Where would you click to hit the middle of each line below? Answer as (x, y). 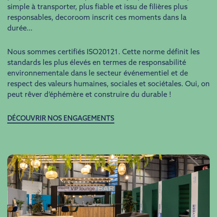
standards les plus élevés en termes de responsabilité (97, 63)
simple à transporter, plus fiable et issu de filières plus (97, 8)
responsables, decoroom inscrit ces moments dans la (97, 18)
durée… (20, 29)
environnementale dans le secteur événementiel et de (98, 74)
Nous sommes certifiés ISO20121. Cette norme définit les (103, 53)
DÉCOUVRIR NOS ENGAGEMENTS (61, 119)
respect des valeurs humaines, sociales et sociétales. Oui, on (108, 85)
